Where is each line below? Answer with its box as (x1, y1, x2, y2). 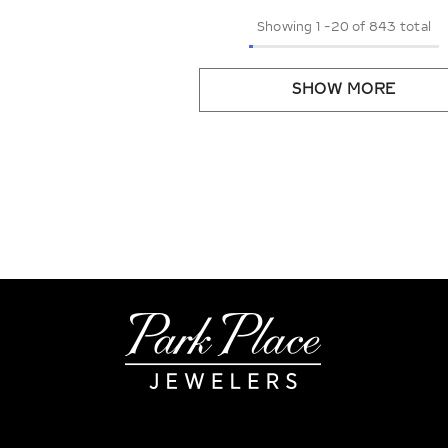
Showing (256, 19, 313, 34)
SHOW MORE (291, 80, 397, 98)
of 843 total (349, 19, 432, 34)
